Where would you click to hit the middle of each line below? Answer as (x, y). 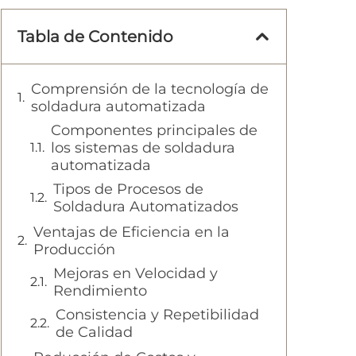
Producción (74, 250)
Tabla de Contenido (95, 37)
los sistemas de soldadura (143, 148)
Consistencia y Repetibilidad (157, 315)
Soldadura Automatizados (146, 207)
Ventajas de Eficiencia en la (132, 232)
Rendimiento (100, 291)
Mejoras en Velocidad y (135, 274)
